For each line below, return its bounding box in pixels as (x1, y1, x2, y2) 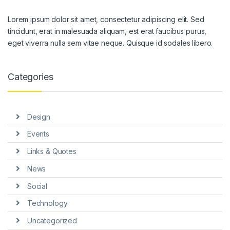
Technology (27, 199, 68, 208)
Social (27, 181, 47, 190)
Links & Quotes (27, 147, 76, 156)
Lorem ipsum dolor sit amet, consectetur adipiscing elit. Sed (8, 15, 204, 24)
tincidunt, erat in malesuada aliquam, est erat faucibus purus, (8, 27, 207, 36)
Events (27, 129, 49, 139)
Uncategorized (27, 216, 77, 225)
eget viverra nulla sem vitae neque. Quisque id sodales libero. (8, 39, 213, 48)
